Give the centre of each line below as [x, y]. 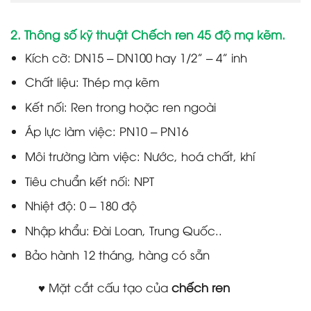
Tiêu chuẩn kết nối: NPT [89, 180]
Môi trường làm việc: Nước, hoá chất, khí [140, 155]
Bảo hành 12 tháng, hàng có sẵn [117, 255]
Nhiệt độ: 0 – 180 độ [81, 205]
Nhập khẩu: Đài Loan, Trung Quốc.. [123, 230]
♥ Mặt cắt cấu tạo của [105, 287]
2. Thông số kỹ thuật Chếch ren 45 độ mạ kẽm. [148, 34]
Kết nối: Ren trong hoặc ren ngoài [120, 106]
